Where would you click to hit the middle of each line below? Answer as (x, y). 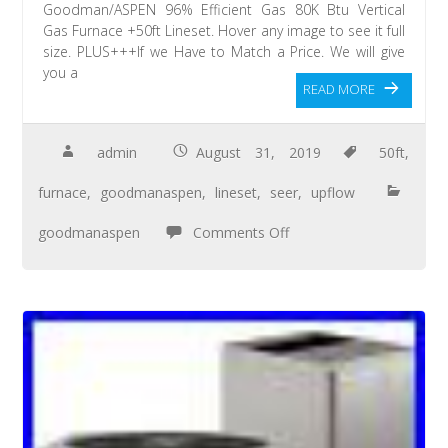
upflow (333, 193)
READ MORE (338, 89)
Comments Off (241, 233)
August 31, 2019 (258, 153)
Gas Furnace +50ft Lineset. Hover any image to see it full (224, 31)
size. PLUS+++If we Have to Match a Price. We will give (224, 52)
